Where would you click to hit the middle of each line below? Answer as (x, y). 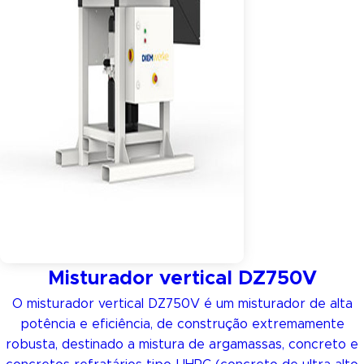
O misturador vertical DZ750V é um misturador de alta (182, 304)
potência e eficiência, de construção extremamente (182, 324)
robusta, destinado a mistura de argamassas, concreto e (182, 344)
